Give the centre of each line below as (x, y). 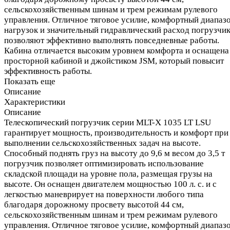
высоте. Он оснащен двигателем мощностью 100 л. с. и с (110, 184)
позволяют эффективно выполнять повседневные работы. (112, 40)
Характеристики (35, 102)
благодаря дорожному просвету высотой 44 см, (94, 204)
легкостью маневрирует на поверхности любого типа (104, 194)
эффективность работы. (48, 71)
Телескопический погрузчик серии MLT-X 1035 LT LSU (108, 122)
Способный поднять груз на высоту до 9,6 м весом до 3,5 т (114, 153)
